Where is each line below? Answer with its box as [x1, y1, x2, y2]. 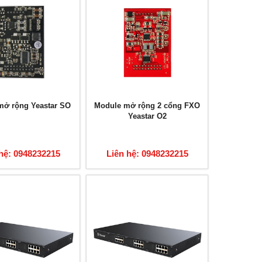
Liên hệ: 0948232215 [106, 148, 188, 158]
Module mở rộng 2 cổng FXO [94, 101, 201, 110]
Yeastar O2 [127, 111, 167, 120]
